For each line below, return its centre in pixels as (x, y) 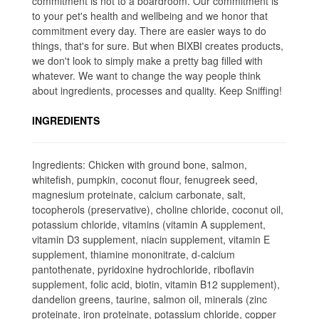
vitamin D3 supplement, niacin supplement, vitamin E (151, 239)
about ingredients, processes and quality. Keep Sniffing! (157, 90)
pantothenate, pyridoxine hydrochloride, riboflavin (143, 269)
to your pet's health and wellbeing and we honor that (150, 16)
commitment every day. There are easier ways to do (149, 31)
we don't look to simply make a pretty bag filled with (147, 61)
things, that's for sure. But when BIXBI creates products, (158, 46)
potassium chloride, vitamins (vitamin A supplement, (149, 224)
